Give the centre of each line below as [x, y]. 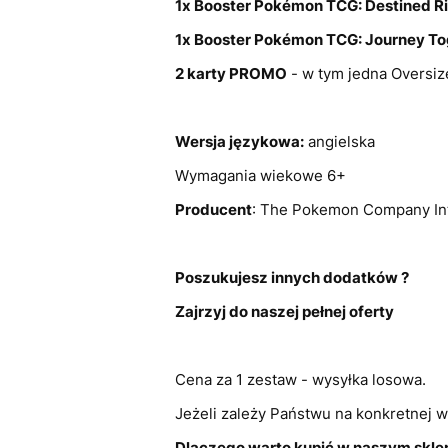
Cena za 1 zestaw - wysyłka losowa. [300, 379]
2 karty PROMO [230, 73]
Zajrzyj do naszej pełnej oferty [284, 311]
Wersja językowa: [239, 141]
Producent [213, 209]
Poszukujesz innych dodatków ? [291, 277]
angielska [339, 141]
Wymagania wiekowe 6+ [260, 175]
